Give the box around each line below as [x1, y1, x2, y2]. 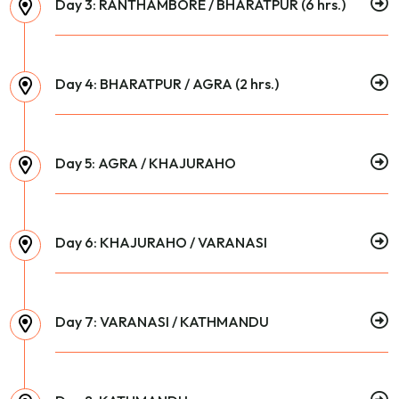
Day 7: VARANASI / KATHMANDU [55, 312, 269, 330]
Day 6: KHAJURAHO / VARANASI [55, 232, 267, 251]
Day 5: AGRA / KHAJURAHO [55, 153, 236, 172]
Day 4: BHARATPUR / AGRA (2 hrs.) [55, 74, 279, 93]
